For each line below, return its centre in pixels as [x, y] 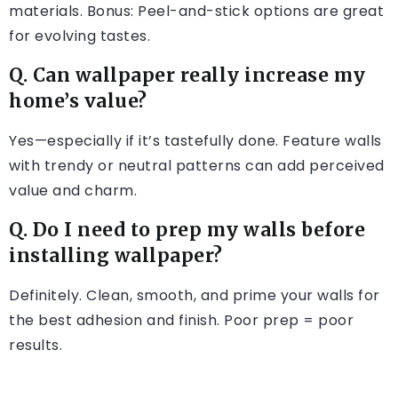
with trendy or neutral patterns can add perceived [197, 166]
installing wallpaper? [116, 256]
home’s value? [78, 102]
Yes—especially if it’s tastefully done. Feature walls [195, 141]
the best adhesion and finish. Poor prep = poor [181, 321]
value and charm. [73, 191]
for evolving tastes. [80, 36]
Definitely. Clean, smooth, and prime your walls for [195, 296]
